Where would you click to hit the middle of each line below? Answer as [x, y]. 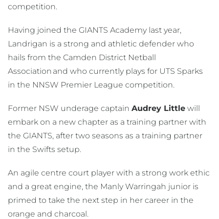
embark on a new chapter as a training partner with [107, 122]
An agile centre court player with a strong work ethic [109, 173]
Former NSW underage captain [70, 109]
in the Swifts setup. [45, 150]
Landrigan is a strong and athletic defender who [101, 44]
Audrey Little [158, 109]
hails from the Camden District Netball [82, 58]
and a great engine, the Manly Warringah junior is [103, 187]
